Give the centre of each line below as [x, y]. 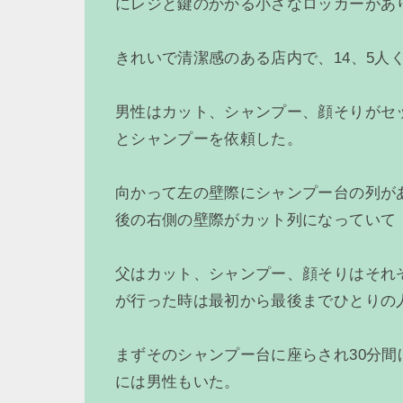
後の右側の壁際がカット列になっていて [256, 220]
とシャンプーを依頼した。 [209, 139]
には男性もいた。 [178, 382]
